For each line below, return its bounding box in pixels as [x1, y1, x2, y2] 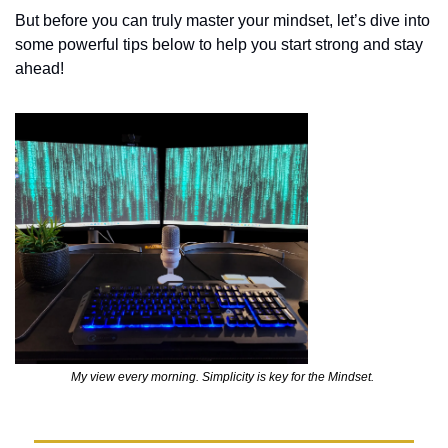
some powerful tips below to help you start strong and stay [15, 35, 423, 53]
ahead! [15, 59, 64, 77]
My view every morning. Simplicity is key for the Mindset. [71, 370, 377, 385]
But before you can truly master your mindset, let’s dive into [15, 11, 430, 29]
